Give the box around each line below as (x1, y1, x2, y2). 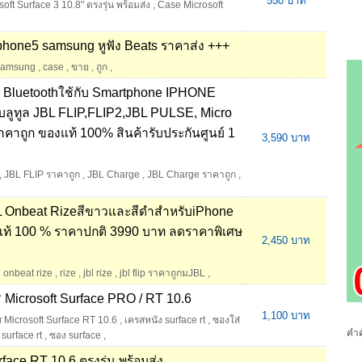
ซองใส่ (213, 314, 240, 326)
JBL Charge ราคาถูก (147, 169, 236, 181)
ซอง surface (49, 330, 101, 342)
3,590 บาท (262, 132, 310, 145)
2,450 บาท (262, 234, 310, 247)
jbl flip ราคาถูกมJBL (120, 267, 205, 280)
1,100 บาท (262, 309, 310, 322)
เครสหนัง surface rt (124, 314, 205, 326)
